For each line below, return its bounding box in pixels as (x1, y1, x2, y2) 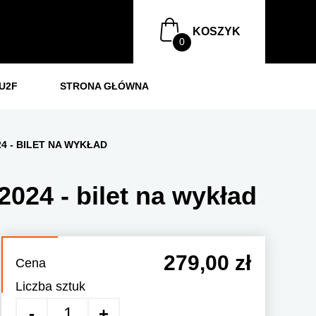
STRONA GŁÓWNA (60, 80, 149, 92)
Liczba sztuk (16, 279, 85, 293)
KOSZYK (193, 25, 241, 37)
